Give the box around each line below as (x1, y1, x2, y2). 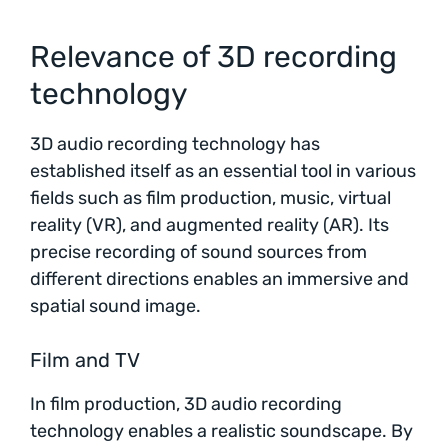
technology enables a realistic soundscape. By (30, 419, 413, 442)
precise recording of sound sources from (30, 240, 367, 263)
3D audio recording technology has (30, 132, 320, 155)
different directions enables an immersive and (30, 267, 409, 290)
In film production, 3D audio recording (30, 392, 342, 415)
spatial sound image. (30, 294, 201, 317)
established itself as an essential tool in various (30, 159, 416, 182)
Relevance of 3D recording (30, 38, 397, 75)
